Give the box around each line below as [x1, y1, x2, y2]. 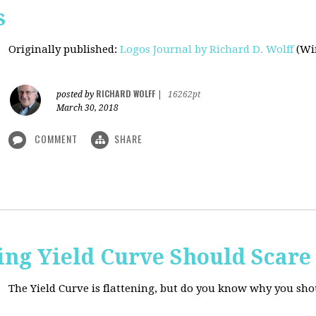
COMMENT [32, 131, 80, 146]
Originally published [8, 43, 114, 56]
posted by [56, 90, 96, 99]
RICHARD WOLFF [96, 87, 155, 99]
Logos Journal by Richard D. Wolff [120, 43, 293, 56]
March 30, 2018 [56, 103, 119, 113]
